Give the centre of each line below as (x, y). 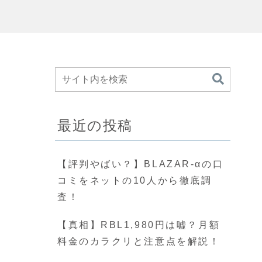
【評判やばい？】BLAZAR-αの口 (141, 164)
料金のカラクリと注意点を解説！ (139, 241)
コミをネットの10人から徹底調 (135, 180)
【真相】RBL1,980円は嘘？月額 (139, 225)
